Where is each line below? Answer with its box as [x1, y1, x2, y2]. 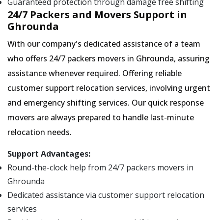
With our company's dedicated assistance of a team [7, 38, 200, 50]
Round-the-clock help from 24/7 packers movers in [7, 162, 193, 173]
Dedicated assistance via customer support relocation [7, 190, 204, 201]
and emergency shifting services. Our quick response [7, 97, 204, 109]
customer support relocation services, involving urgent [7, 82, 210, 94]
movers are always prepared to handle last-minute [7, 112, 194, 123]
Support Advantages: [7, 148, 90, 160]
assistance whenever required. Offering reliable [7, 68, 182, 79]
